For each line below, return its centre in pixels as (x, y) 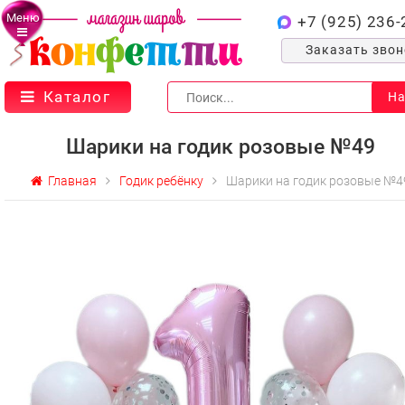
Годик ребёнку (161, 181)
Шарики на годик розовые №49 (220, 147)
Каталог (76, 97)
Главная (69, 181)
